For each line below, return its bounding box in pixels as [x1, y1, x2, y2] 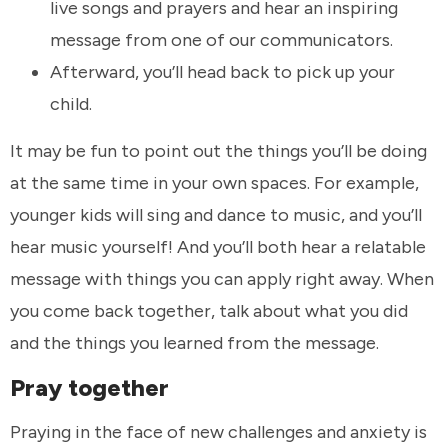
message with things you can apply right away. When [10, 268, 434, 291]
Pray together [10, 372, 175, 402]
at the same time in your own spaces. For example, [10, 172, 419, 195]
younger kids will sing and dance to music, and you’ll [10, 204, 422, 227]
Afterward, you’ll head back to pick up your [50, 60, 395, 83]
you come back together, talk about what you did [10, 300, 408, 323]
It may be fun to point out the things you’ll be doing [10, 140, 427, 163]
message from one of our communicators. [50, 28, 393, 51]
